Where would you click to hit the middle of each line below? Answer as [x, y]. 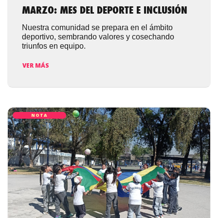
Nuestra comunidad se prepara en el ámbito [97, 28]
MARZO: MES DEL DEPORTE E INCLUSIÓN [104, 11]
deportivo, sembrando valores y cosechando [98, 37]
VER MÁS [36, 65]
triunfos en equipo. [54, 46]
